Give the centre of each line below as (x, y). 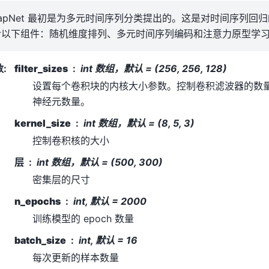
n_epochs (38, 201)
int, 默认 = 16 (108, 240)
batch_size (40, 240)
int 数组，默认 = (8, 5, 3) (139, 123)
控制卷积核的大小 (71, 140)
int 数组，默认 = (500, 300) (100, 162)
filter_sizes (41, 68)
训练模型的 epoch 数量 (83, 218)
